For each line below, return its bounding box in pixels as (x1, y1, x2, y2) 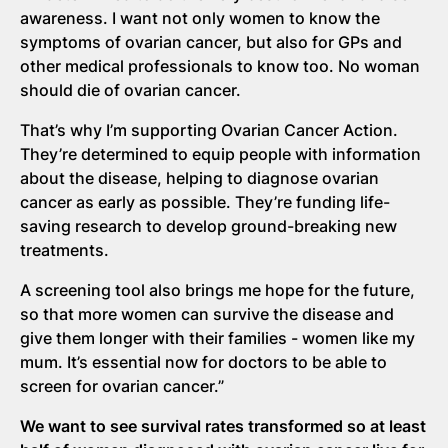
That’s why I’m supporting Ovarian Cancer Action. (20, 119, 398, 140)
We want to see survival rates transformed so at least (20, 415, 426, 436)
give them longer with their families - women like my (20, 327, 415, 348)
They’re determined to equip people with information (20, 143, 421, 164)
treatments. (20, 239, 109, 260)
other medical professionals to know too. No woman (20, 55, 420, 76)
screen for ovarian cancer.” (20, 375, 224, 396)
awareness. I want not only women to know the (20, 7, 380, 28)
